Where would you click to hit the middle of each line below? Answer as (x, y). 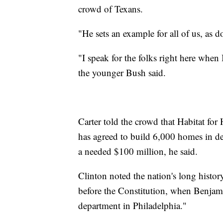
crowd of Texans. (111, 9)
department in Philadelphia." (132, 206)
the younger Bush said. (122, 73)
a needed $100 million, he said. (138, 151)
